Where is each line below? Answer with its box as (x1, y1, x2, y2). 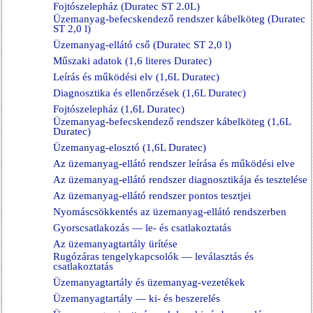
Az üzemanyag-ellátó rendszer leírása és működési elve (53, 158, 295, 169)
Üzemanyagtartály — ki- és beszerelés (53, 293, 220, 304)
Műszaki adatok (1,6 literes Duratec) (53, 55, 212, 66)
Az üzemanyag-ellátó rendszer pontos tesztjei (53, 190, 251, 201)
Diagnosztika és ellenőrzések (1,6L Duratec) (53, 87, 246, 99)
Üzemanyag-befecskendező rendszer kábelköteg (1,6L (53, 116, 291, 127)
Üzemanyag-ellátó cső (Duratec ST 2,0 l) (53, 39, 231, 50)
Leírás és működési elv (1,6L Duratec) (53, 71, 219, 82)
